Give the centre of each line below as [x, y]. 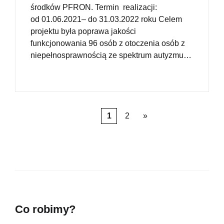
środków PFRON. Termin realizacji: [94, 7]
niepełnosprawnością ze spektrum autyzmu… [111, 55]
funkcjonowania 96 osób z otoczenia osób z [108, 43]
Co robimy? [45, 209]
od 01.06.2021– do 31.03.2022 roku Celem [106, 19]
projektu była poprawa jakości [83, 31]
